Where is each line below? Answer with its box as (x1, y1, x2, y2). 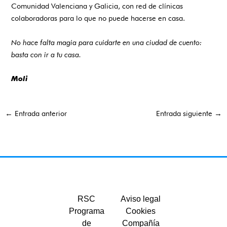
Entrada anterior (12, 108, 67, 118)
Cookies (126, 206, 156, 215)
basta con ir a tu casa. (11, 50, 82, 59)
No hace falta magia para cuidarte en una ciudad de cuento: (11, 37, 202, 47)
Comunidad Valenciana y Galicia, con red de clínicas (11, 2, 183, 11)
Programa (68, 206, 104, 215)
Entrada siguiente (156, 108, 215, 118)
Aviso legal (121, 194, 161, 203)
